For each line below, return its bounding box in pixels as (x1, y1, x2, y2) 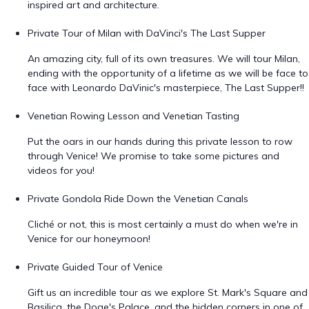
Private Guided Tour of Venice (28, 261, 163, 273)
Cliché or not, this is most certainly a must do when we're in (28, 218, 298, 230)
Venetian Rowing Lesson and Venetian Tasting (28, 110, 239, 122)
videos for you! (28, 164, 94, 177)
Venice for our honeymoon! (28, 232, 150, 245)
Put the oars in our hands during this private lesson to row (28, 135, 292, 148)
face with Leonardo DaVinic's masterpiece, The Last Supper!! (28, 81, 304, 94)
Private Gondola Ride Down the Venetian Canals (28, 192, 248, 205)
